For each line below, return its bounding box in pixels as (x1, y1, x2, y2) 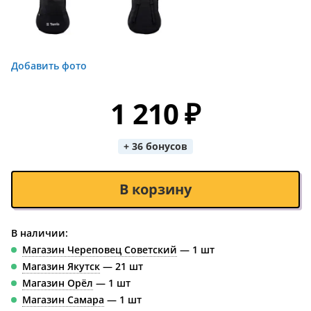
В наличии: (11, 226, 68, 239)
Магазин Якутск (22, 260, 100, 273)
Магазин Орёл (22, 276, 93, 289)
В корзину (119, 180, 192, 199)
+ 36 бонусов (124, 140, 187, 153)
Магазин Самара (22, 293, 104, 306)
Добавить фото (11, 59, 87, 72)
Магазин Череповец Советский (22, 243, 177, 256)
